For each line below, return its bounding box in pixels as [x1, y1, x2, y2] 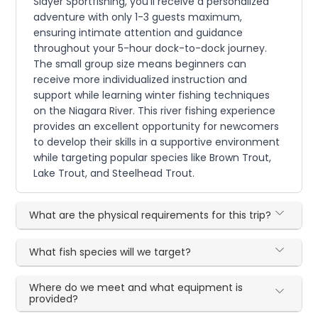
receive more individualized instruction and [33, 72, 248, 87]
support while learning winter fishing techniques [33, 88, 270, 103]
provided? [29, 292, 79, 307]
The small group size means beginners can [33, 57, 247, 72]
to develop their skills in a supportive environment [33, 135, 280, 150]
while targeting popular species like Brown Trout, [33, 150, 272, 165]
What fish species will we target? [29, 245, 192, 260]
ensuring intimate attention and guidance [33, 26, 243, 40]
